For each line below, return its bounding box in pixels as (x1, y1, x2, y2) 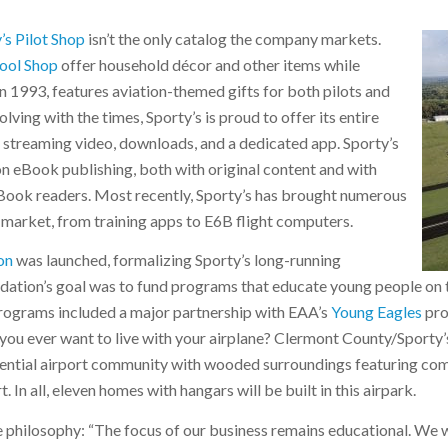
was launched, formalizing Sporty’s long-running (12, 250, 341, 270)
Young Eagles (330, 302, 422, 322)
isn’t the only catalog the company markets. (84, 28, 381, 48)
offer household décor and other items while (57, 54, 360, 74)
